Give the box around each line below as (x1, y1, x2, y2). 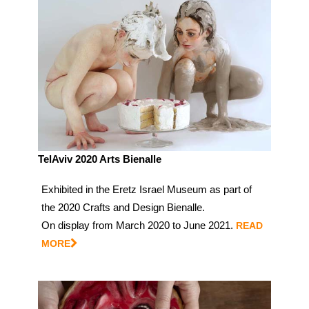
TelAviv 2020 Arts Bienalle (38, 153, 161, 166)
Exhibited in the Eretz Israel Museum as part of (41, 183, 252, 196)
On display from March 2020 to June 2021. (41, 219, 233, 232)
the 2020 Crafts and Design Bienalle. (41, 201, 205, 214)
